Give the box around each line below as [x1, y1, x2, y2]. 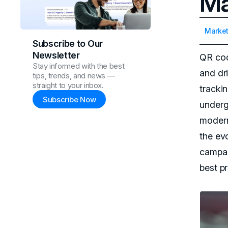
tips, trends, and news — [33, 71, 115, 81]
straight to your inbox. [33, 80, 104, 91]
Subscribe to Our [33, 38, 103, 49]
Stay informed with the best [33, 61, 125, 71]
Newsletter [33, 50, 80, 61]
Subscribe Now [43, 94, 96, 104]
